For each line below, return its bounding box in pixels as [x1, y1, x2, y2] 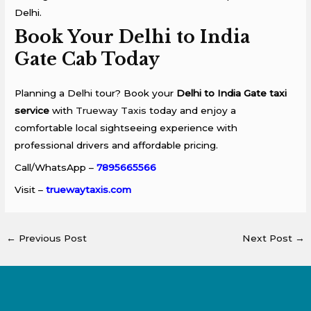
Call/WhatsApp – [15, 161, 94, 173]
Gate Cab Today [15, 48, 160, 70]
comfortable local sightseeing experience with [15, 121, 238, 133]
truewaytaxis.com [46, 183, 132, 195]
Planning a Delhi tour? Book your [15, 87, 177, 99]
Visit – [15, 183, 44, 195]
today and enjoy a [146, 104, 237, 116]
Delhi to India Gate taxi [176, 87, 287, 99]
